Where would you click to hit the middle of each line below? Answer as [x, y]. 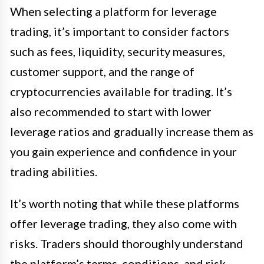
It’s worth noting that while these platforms [125, 204]
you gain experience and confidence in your [123, 152]
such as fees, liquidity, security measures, [118, 52]
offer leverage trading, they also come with [123, 224]
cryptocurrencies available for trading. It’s [121, 92]
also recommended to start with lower [111, 112]
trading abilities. [54, 172]
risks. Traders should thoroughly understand [127, 244]
